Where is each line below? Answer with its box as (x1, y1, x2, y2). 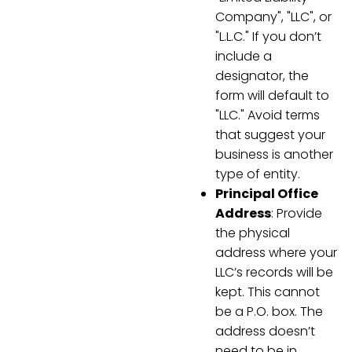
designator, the (215, 67, 309, 86)
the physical (215, 224, 290, 243)
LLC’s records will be (215, 263, 333, 282)
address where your (215, 244, 337, 262)
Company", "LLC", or (215, 8, 332, 27)
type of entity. (215, 165, 300, 184)
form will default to (215, 86, 329, 105)
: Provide (271, 204, 322, 223)
